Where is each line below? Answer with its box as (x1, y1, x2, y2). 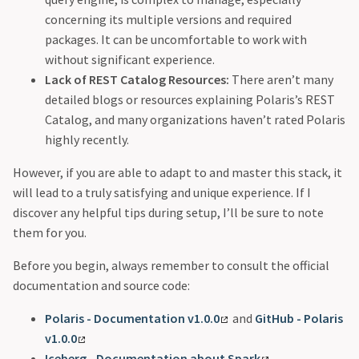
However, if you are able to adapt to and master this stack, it (13, 164, 342, 181)
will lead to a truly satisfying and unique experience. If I (13, 184, 311, 201)
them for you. (13, 224, 87, 241)
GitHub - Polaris (254, 310, 343, 327)
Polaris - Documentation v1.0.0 (45, 310, 220, 327)
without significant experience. (45, 51, 215, 68)
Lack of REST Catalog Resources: (45, 71, 229, 88)
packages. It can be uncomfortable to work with (45, 31, 307, 48)
